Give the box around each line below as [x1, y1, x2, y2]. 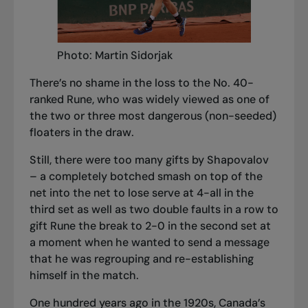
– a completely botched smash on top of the [29, 169, 263, 184]
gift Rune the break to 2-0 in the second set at [29, 219, 271, 234]
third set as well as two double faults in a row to [29, 202, 278, 217]
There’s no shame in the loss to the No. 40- [29, 76, 254, 91]
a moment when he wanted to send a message [29, 235, 269, 250]
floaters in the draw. [29, 125, 134, 140]
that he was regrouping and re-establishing [29, 252, 254, 267]
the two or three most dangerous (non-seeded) [29, 109, 276, 124]
